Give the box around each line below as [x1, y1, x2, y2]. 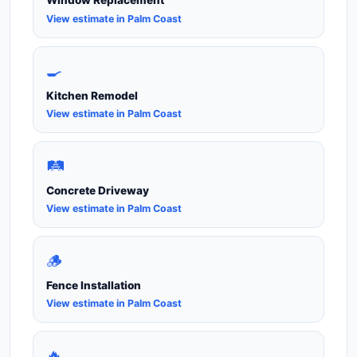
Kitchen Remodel [46, 88, 138, 102]
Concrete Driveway [46, 183, 149, 197]
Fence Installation [46, 278, 141, 292]
